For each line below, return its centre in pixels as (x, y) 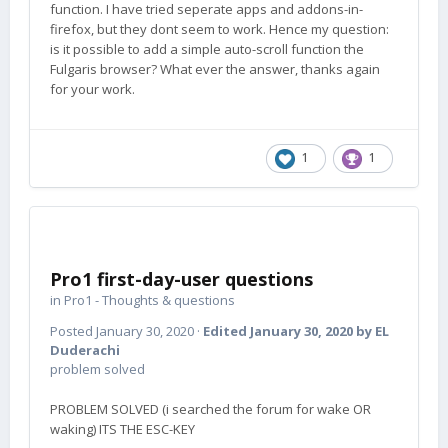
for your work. (92, 89)
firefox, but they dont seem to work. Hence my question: (219, 29)
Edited (226, 331)
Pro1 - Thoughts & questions (149, 300)
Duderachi (85, 350)
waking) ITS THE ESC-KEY (122, 429)
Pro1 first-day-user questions (181, 279)
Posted (73, 331)
